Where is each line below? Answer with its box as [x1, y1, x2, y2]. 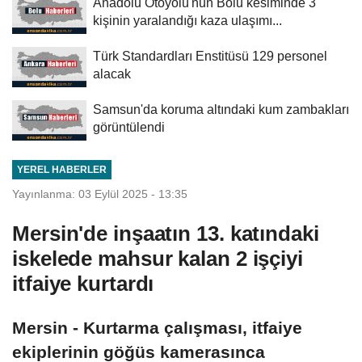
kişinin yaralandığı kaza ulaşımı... [93, 12, 282, 27]
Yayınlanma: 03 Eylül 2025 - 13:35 [12, 187, 187, 200]
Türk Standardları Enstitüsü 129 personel [93, 48, 327, 63]
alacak [93, 65, 131, 81]
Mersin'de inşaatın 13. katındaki [12, 221, 319, 246]
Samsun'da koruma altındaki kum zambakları [93, 101, 349, 116]
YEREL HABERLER [16, 164, 107, 175]
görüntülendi [93, 119, 165, 134]
